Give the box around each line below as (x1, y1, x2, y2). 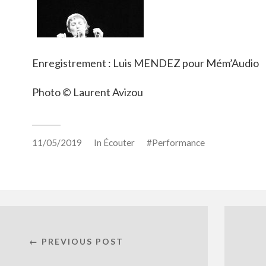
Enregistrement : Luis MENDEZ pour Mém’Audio (32, 56, 259, 69)
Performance (152, 137, 205, 148)
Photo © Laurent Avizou (32, 85, 143, 99)
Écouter (103, 137, 135, 148)
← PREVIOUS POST (28, 236, 123, 247)
